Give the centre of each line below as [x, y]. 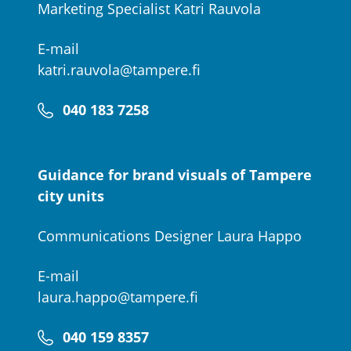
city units [71, 196]
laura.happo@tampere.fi [118, 297]
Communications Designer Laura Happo [170, 236]
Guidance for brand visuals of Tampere [175, 175]
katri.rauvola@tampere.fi [119, 70]
